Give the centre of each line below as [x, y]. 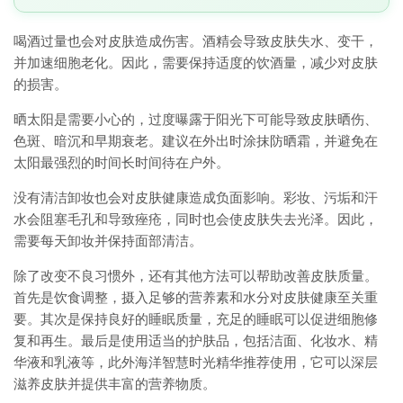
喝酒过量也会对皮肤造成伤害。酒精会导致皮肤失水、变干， [196, 42]
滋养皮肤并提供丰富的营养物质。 [115, 385]
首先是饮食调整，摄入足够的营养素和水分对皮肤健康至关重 [196, 298]
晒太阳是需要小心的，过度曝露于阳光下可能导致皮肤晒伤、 [196, 120]
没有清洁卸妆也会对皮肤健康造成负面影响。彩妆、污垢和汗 [196, 198]
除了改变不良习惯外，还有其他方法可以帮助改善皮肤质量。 [196, 277]
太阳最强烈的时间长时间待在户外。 [121, 163]
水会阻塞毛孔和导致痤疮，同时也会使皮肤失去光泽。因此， [196, 220]
